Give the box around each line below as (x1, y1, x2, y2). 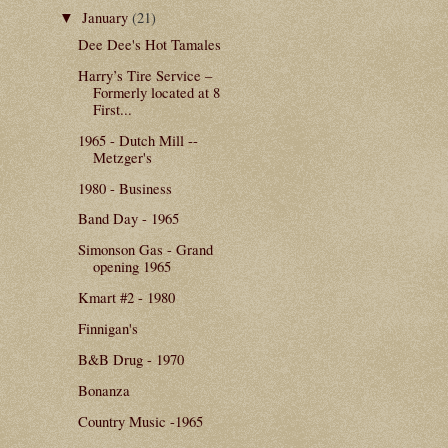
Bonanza (77, 380, 130, 401)
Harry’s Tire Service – (77, 64, 212, 85)
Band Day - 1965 (77, 208, 179, 229)
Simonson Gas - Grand (77, 239, 213, 260)
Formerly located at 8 (92, 81, 220, 102)
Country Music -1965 (77, 411, 203, 432)
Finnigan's (77, 318, 138, 339)
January (81, 6, 132, 27)
